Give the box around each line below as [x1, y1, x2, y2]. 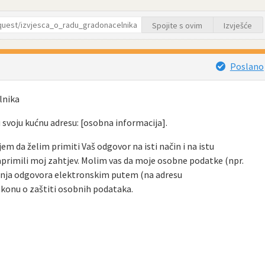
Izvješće [224, 20, 253, 31]
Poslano [230, 60, 264, 73]
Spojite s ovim [152, 20, 203, 31]
